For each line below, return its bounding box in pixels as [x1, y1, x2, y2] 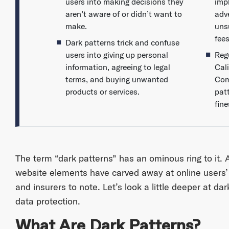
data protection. [15, 195, 80, 208]
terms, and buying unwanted [65, 74, 168, 85]
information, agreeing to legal [65, 62, 170, 73]
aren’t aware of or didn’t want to [65, 9, 182, 19]
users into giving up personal [65, 50, 168, 60]
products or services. [65, 86, 140, 97]
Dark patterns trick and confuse [65, 37, 179, 48]
